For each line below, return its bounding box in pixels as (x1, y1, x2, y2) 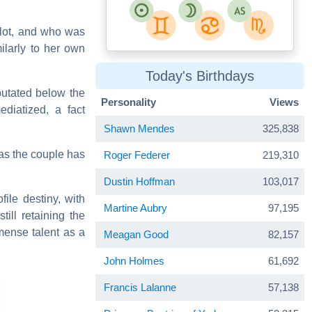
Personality (101, 95, 156, 108)
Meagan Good (104, 228, 169, 240)
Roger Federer (104, 148, 170, 161)
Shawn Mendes (104, 122, 175, 134)
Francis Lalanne (104, 281, 176, 293)
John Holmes (104, 254, 164, 267)
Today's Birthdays (146, 68, 254, 84)
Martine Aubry (104, 201, 167, 214)
